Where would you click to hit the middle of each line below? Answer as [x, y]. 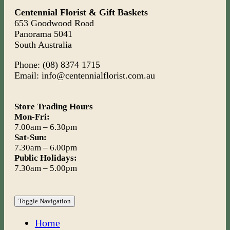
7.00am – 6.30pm [45, 127]
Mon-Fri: [32, 117]
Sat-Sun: [30, 138]
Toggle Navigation [44, 201]
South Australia [43, 45]
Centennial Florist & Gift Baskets [81, 13]
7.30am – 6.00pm [45, 148]
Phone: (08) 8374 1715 [57, 65]
